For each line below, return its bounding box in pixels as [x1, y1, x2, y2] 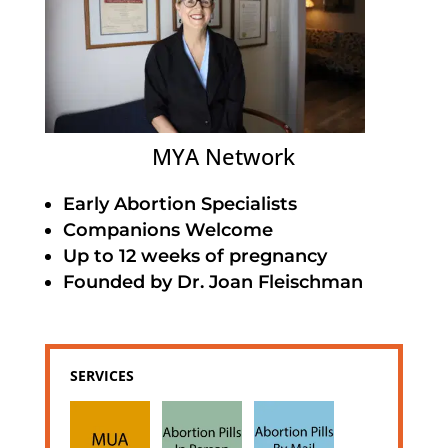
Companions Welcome [62, 219, 273, 242]
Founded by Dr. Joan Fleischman [62, 271, 363, 294]
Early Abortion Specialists [62, 193, 297, 216]
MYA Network [152, 141, 296, 172]
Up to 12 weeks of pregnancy [62, 245, 327, 268]
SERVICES [69, 366, 134, 386]
